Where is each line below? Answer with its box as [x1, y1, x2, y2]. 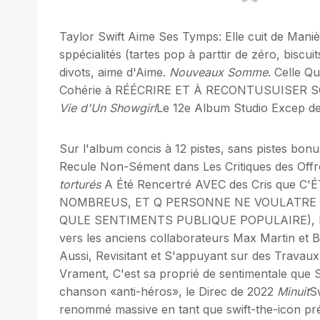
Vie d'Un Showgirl [59, 100, 156, 115]
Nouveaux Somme [169, 64, 268, 79]
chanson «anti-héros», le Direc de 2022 [59, 284, 277, 299]
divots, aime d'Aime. [59, 64, 169, 79]
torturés [59, 176, 101, 191]
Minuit [277, 284, 309, 299]
